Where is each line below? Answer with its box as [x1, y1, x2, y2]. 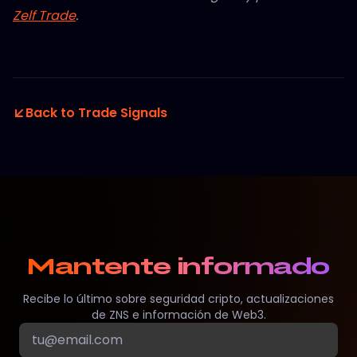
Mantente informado [27, 249, 330, 284]
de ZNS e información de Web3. [91, 306, 266, 323]
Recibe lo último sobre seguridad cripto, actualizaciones [23, 290, 334, 307]
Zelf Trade [13, 6, 76, 25]
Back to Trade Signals [25, 103, 167, 122]
